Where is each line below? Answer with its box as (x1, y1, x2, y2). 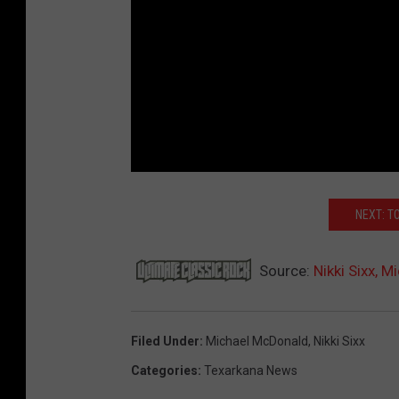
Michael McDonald (206, 333, 308, 348)
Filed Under (131, 333, 199, 348)
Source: (256, 261, 313, 280)
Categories (131, 362, 198, 378)
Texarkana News (204, 362, 297, 378)
